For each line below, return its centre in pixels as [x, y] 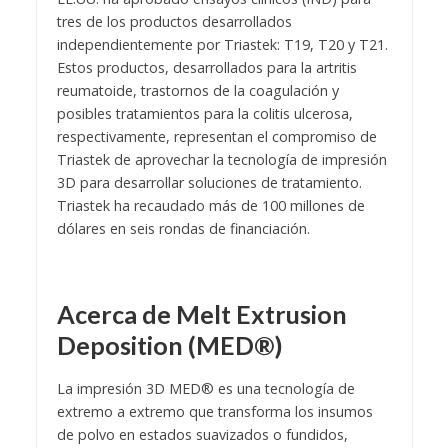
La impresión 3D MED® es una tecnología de [205, 389]
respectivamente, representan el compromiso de [216, 137]
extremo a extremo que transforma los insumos [214, 412]
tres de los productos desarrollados [174, 22]
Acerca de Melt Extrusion [201, 314]
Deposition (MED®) [169, 345]
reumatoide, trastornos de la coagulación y [197, 91]
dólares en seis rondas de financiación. [183, 229]
